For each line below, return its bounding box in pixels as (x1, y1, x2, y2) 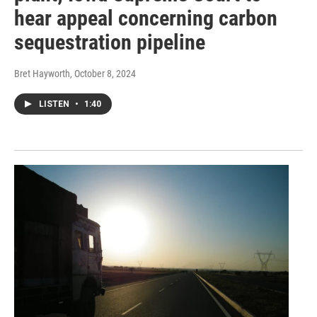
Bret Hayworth (14, 68, 70, 80)
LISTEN (39, 99, 71, 110)
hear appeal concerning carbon (14, 6, 277, 31)
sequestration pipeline (14, 30, 205, 55)
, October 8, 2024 (70, 68, 136, 80)
